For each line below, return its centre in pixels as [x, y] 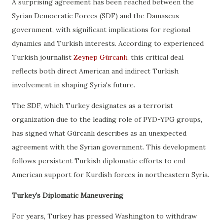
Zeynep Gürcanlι [100, 57]
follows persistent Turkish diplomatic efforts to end [99, 161]
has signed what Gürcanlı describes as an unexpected [99, 133]
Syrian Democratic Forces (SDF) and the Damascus [95, 16]
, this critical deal [155, 57]
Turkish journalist [43, 57]
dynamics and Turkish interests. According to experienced [108, 43]
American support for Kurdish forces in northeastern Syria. [110, 175]
